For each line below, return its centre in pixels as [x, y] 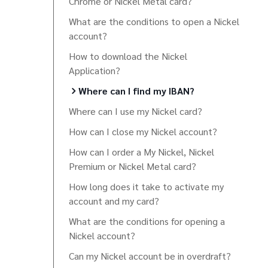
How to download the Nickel [128, 56]
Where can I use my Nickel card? [135, 111]
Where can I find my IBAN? [136, 91]
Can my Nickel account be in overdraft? [150, 256]
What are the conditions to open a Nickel [154, 21]
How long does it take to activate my [146, 186]
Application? [95, 70]
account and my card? [114, 201]
